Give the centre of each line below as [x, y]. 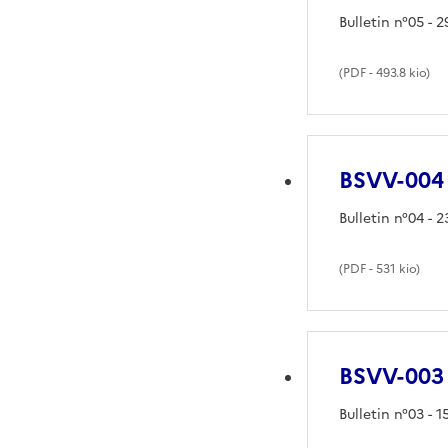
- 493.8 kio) [398, 72]
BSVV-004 [392, 180]
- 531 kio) [393, 268]
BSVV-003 [392, 376]
